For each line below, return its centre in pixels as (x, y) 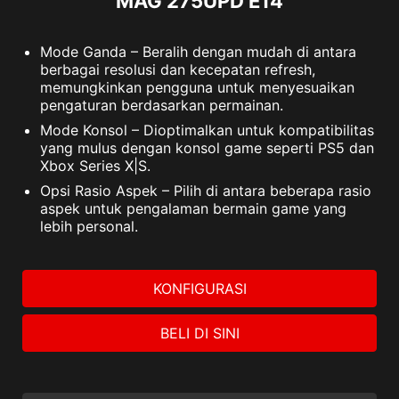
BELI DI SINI (199, 334)
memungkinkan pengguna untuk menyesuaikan (197, 88)
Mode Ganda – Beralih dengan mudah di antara (198, 52)
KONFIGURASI (199, 289)
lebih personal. (89, 227)
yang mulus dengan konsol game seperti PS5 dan (207, 148)
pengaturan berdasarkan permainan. (162, 106)
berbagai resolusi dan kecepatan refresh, (178, 70)
